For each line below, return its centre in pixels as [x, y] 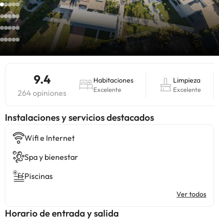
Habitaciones [113, 80]
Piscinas [39, 176]
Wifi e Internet [50, 138]
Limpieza [187, 80]
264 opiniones [42, 93]
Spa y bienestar [51, 157]
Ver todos [191, 194]
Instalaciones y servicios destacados [79, 117]
